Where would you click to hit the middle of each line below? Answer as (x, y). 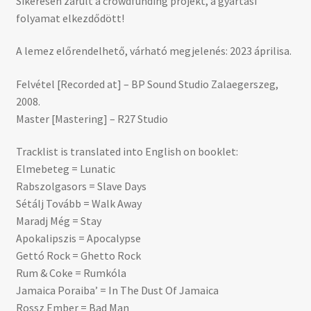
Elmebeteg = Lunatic (65, 169)
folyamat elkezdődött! (70, 18)
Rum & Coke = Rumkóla (71, 273)
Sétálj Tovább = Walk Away (78, 204)
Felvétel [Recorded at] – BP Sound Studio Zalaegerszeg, (147, 84)
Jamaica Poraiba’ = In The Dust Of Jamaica (117, 291)
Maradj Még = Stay (58, 221)
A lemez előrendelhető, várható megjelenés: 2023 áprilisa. (153, 51)
